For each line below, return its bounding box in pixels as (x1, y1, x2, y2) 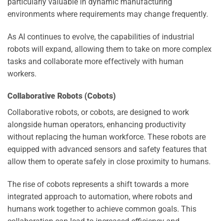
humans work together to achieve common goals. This (7, 204, 196, 214)
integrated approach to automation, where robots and (7, 192, 192, 202)
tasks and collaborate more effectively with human (7, 56, 184, 66)
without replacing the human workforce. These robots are (7, 132, 206, 142)
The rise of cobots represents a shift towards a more (7, 180, 188, 189)
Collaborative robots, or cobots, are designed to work (7, 108, 189, 117)
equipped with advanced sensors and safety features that (7, 145, 207, 154)
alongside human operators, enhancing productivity (7, 120, 186, 130)
